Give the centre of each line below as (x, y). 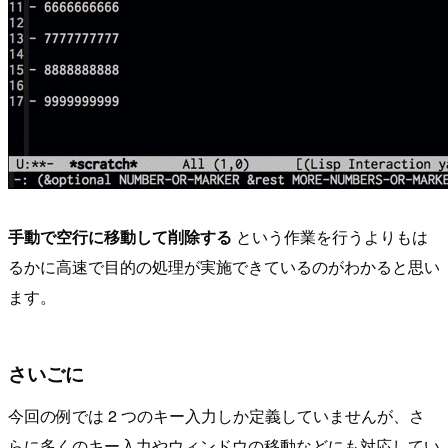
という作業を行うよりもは (330, 236)
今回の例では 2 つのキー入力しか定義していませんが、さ (216, 415)
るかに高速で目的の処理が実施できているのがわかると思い (224, 266)
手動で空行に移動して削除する (120, 236)
